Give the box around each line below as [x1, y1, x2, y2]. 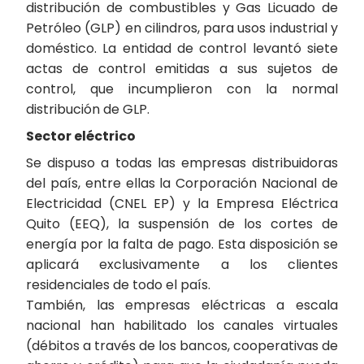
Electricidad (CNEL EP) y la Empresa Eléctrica [26, 194, 338, 213]
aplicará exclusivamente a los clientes [26, 255, 338, 274]
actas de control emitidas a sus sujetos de [26, 59, 338, 78]
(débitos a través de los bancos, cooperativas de [26, 336, 338, 355]
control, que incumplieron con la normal [26, 80, 338, 98]
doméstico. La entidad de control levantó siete [26, 39, 338, 58]
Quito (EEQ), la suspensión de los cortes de [26, 214, 338, 233]
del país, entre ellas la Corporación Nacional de [26, 174, 338, 193]
